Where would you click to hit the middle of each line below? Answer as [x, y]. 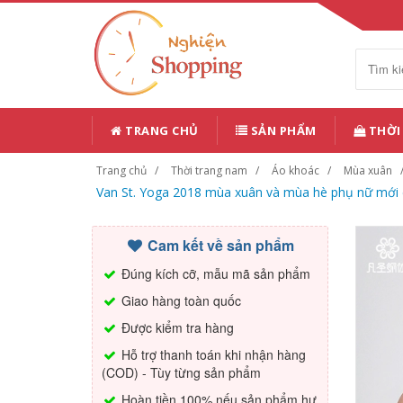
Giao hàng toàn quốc [179, 300]
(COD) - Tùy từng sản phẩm [181, 372]
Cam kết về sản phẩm [219, 245]
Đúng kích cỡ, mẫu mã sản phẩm [214, 273]
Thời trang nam [209, 170]
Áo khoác [296, 170]
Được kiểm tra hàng [176, 327]
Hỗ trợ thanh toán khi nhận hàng [212, 354]
